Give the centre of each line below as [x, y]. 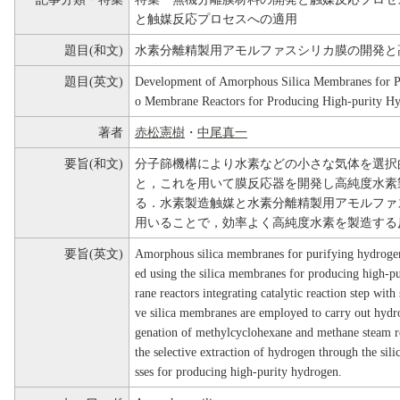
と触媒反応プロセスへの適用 [216, 19]
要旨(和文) [94, 164]
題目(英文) [94, 82]
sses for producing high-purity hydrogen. [238, 372]
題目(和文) [94, 50]
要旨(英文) [94, 254]
